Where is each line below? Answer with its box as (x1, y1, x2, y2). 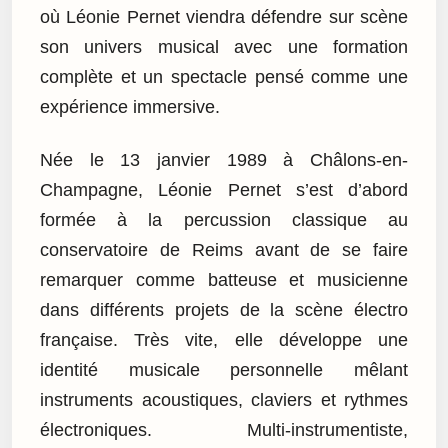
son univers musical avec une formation (40, 37, 408, 58)
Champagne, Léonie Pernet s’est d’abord (40, 179, 408, 200)
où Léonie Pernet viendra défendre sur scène (40, 7, 408, 28)
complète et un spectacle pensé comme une (40, 67, 408, 88)
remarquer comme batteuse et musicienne (40, 269, 408, 290)
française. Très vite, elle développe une (40, 329, 408, 350)
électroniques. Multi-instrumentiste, (40, 419, 408, 440)
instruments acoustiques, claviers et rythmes (40, 389, 408, 410)
